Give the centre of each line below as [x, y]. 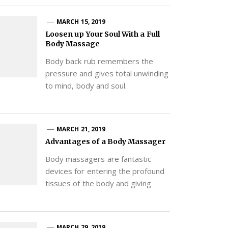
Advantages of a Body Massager [105, 142]
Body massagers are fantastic [98, 159]
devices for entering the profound [105, 171]
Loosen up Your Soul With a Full [102, 34]
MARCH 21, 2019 [81, 129]
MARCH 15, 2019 [81, 21]
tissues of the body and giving [98, 183]
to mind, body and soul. [86, 85]
